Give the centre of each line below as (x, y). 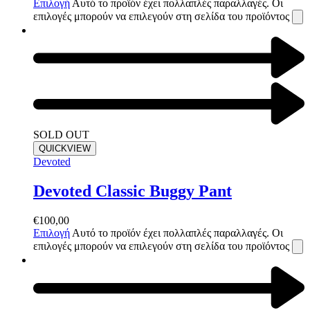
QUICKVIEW (65, 149)
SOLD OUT (61, 135)
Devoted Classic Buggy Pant (133, 191)
